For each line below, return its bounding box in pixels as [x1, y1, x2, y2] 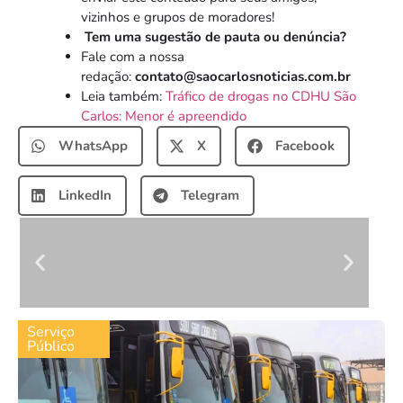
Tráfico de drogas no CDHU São [166, 86, 356, 105]
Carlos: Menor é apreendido [81, 106, 246, 125]
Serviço [27, 321, 75, 342]
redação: [81, 67, 135, 85]
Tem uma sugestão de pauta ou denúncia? [85, 27, 346, 46]
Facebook [275, 137, 335, 156]
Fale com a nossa [81, 47, 184, 66]
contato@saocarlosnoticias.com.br [135, 67, 351, 85]
